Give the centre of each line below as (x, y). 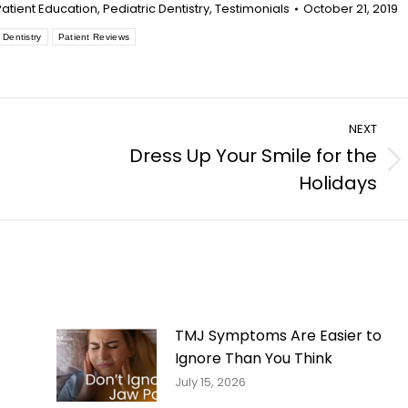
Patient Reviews (94, 37)
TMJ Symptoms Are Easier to (278, 336)
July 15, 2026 (210, 382)
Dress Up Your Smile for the (253, 156)
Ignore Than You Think (253, 359)
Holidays (338, 184)
